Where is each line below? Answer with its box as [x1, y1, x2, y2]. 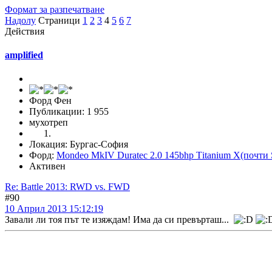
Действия [5, 25, 44, 36]
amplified [5, 49, 43, 60]
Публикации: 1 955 [29, 106, 109, 117]
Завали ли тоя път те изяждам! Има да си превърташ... [5, 214, 234, 225]
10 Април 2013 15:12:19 [5, 203, 103, 214]
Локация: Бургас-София [29, 139, 128, 150]
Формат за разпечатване [5, 4, 104, 15]
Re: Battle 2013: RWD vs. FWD [5, 182, 130, 192]
